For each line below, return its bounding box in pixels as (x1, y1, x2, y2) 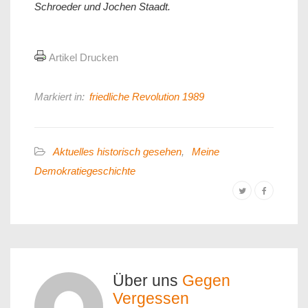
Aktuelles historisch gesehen (53, 146, 181, 158)
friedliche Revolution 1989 (89, 91, 204, 103)
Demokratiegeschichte (34, 165, 135, 177)
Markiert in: (34, 91, 85, 103)
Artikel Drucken (49, 52, 118, 64)
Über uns (113, 272, 182, 290)
